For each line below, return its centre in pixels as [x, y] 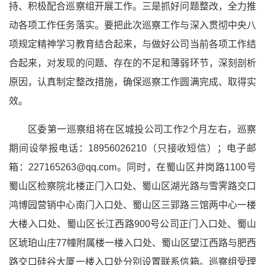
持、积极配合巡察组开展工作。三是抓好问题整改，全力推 [132, 6]
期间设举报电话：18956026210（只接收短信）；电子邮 [132, 148]
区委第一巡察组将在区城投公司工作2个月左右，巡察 [142, 129]
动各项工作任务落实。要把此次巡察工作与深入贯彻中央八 [132, 25]
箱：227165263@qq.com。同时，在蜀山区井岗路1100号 [132, 167]
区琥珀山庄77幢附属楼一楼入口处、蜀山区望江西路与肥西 [132, 243]
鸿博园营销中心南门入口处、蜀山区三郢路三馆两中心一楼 [132, 205]
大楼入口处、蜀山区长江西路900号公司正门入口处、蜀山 [132, 224]
